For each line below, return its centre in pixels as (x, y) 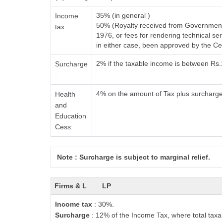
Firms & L (70, 186)
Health (65, 94)
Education (71, 116)
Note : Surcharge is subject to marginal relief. (133, 157)
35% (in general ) (123, 15)
